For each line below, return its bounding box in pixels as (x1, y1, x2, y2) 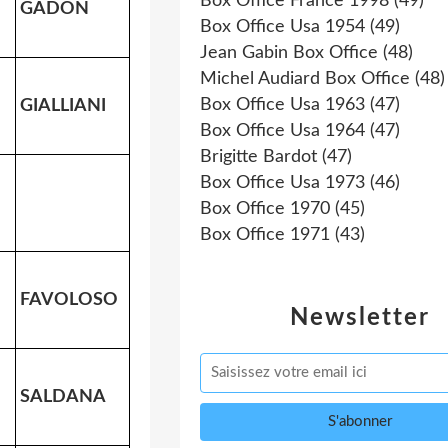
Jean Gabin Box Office (200, 44, 378, 62)
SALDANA (20, 387, 106, 406)
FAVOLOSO (20, 290, 118, 309)
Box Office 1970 (200, 200, 330, 218)
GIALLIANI (20, 96, 106, 115)
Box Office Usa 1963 (200, 96, 365, 114)
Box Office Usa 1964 (200, 122, 365, 140)
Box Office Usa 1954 (200, 18, 365, 36)
